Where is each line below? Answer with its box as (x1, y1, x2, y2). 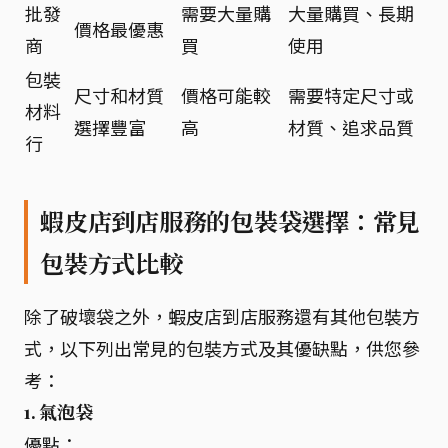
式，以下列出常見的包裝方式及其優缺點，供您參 (24, 335, 420, 361)
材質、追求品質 (288, 114, 414, 140)
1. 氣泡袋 (24, 400, 93, 424)
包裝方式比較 (40, 247, 183, 279)
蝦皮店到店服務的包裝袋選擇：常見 (40, 205, 421, 237)
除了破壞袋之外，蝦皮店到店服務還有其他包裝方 (24, 303, 420, 329)
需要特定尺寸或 (288, 82, 414, 108)
